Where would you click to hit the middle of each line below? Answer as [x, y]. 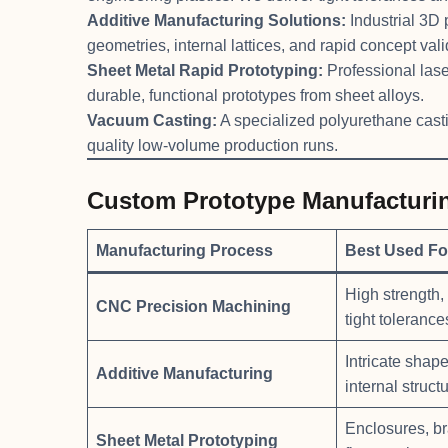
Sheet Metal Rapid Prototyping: [205, 70]
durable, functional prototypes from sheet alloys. [255, 95]
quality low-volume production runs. [212, 145]
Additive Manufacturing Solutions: [216, 20]
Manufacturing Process [184, 250]
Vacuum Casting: [152, 120]
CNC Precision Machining [193, 306]
